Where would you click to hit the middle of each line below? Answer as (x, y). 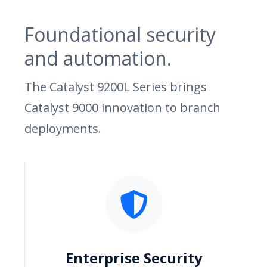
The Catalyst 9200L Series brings (116, 86)
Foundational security (120, 34)
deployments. (63, 128)
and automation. (98, 58)
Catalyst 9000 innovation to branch (122, 107)
